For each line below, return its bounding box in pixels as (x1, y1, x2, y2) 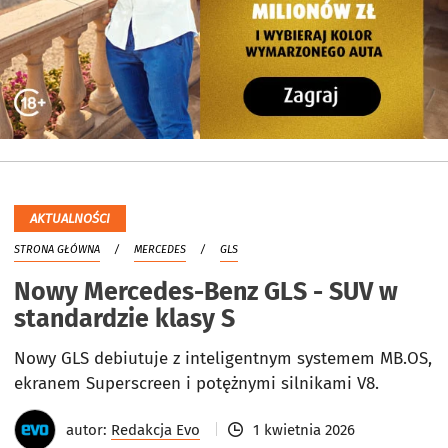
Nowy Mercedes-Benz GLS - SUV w (14, 277, 398, 308)
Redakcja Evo (111, 421, 200, 440)
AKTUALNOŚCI (30, 211, 110, 227)
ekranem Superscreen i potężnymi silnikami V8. (14, 373, 379, 395)
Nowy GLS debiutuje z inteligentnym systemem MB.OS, (14, 348, 432, 370)
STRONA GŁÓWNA (14, 243, 100, 257)
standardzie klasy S (14, 304, 235, 335)
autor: (66, 421, 111, 440)
